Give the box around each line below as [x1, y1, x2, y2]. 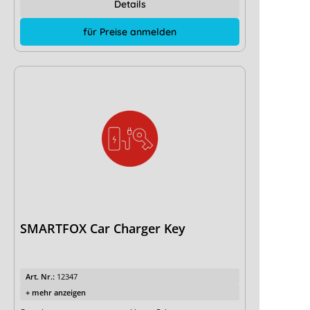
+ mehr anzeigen [26, 287, 86, 298]
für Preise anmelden [83, 26, 176, 39]
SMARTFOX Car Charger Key [20, 220, 185, 237]
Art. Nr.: [26, 271, 57, 282]
